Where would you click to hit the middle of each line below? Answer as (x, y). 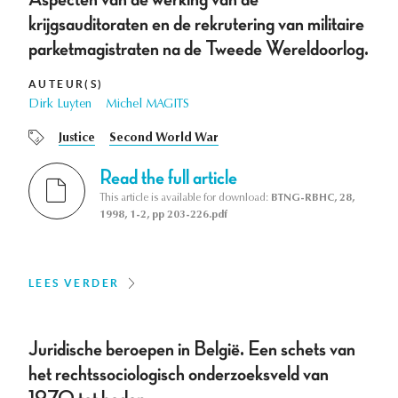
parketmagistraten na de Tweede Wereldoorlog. (199, 48)
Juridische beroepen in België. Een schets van (192, 350)
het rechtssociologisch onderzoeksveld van (179, 374)
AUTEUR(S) (66, 84)
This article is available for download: (185, 199)
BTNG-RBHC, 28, (313, 199)
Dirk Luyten (60, 104)
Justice (77, 138)
